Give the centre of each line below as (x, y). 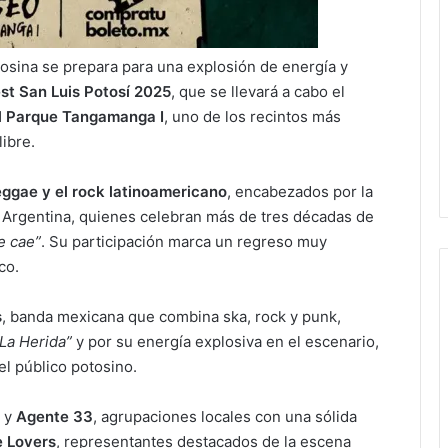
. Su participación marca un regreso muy (184, 242)
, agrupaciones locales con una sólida (225, 417)
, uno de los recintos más (252, 117)
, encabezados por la (300, 192)
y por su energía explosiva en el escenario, (225, 342)
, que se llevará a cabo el (258, 92)
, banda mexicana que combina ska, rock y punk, (171, 317)
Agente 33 (54, 417)
